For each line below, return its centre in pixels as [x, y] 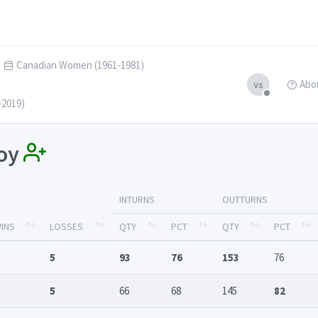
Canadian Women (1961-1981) [80, 65]
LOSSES [66, 227]
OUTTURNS [245, 200]
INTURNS [137, 200]
